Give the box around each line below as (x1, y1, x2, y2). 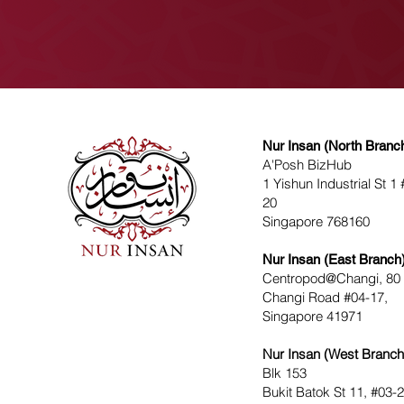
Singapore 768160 (262, 213, 370, 230)
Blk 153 (262, 364, 307, 381)
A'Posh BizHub (262, 156, 352, 173)
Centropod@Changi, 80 (262, 270, 400, 287)
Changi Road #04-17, (262, 289, 388, 306)
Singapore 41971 (262, 308, 363, 325)
